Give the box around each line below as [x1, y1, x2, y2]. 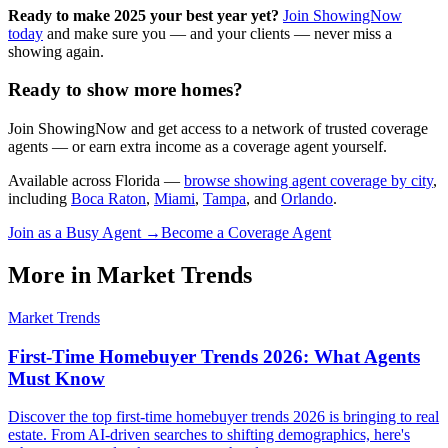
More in [8, 261, 97, 288]
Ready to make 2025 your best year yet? [8, 6, 279, 24]
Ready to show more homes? [8, 79, 243, 101]
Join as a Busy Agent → [8, 224, 161, 241]
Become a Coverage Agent [161, 224, 331, 241]
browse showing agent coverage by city [184, 172, 433, 189]
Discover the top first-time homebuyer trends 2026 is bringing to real [8, 408, 439, 426]
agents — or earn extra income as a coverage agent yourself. [8, 138, 387, 155]
